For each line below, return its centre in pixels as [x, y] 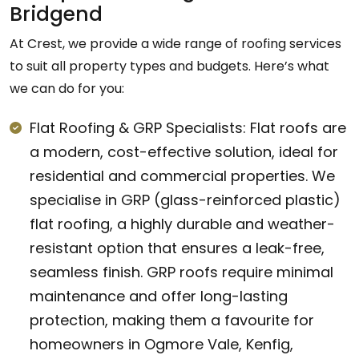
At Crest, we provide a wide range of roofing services [175, 43]
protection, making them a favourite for [172, 320]
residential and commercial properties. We [182, 175]
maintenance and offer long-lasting [159, 296]
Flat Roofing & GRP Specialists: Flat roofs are [188, 127]
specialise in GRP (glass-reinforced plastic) [185, 200]
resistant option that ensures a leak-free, [177, 248]
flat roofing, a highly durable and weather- [182, 224]
